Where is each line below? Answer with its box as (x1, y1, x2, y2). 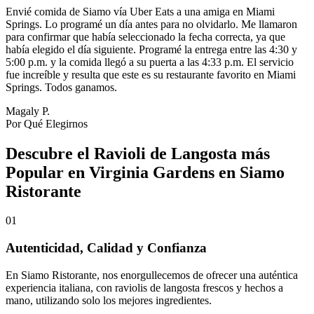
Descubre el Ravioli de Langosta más (6, 144, 270, 163)
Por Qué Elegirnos (6, 117, 88, 130)
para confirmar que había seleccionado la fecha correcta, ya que (6, 30, 285, 43)
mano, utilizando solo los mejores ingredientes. (6, 294, 212, 306)
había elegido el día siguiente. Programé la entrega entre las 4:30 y (6, 43, 297, 55)
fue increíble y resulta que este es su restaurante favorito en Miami (6, 68, 296, 81)
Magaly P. (6, 104, 50, 117)
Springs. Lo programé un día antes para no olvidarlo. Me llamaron (6, 18, 297, 30)
